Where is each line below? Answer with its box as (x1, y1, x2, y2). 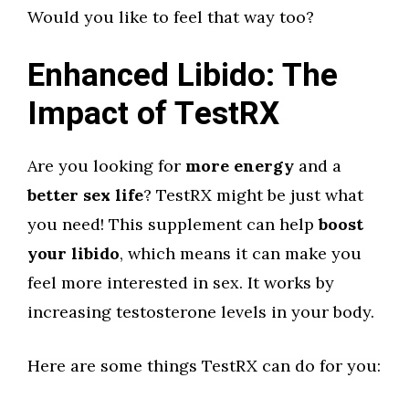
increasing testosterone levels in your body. (27, 301, 374, 322)
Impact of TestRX (27, 90, 279, 138)
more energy (185, 155, 294, 176)
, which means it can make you (120, 243, 362, 264)
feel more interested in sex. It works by (27, 272, 334, 293)
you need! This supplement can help (27, 214, 319, 235)
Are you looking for (27, 155, 185, 176)
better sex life (27, 184, 143, 205)
